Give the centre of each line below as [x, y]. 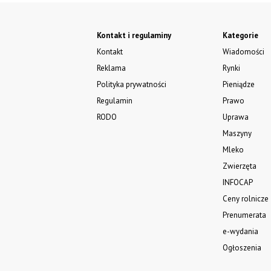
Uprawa [236, 117]
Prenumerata [245, 215]
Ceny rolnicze [246, 198]
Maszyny [237, 133]
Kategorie [241, 35]
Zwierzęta [240, 166]
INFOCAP [238, 182]
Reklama [111, 68]
